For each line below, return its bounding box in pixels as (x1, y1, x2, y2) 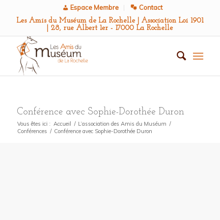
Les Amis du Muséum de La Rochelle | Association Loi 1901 (16, 17, 203, 25)
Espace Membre (70, 3, 119, 11)
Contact (138, 3, 163, 11)
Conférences (17, 128, 47, 135)
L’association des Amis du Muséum (78, 120, 166, 127)
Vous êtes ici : (17, 120, 51, 127)
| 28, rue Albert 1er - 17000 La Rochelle (47, 25, 173, 32)
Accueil (53, 120, 71, 127)
